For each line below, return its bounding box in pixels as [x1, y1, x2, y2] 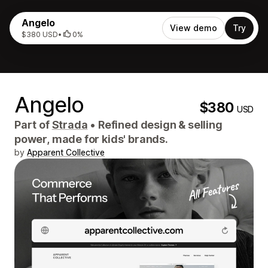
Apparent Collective [27, 147, 105, 157]
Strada [51, 118, 88, 131]
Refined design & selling [96, 118, 223, 131]
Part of [14, 118, 52, 131]
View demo [170, 23, 217, 33]
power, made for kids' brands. [14, 133, 168, 145]
